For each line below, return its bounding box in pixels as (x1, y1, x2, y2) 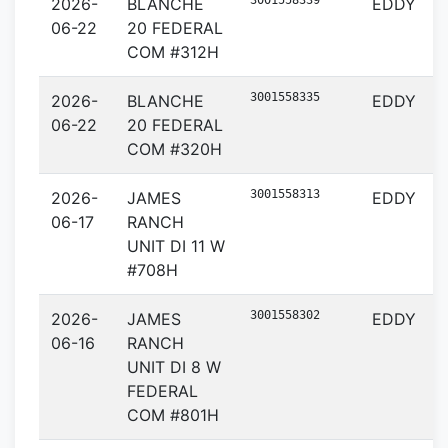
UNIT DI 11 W (127, 236, 225, 256)
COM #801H (127, 405, 219, 425)
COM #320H (127, 139, 222, 159)
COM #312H (127, 42, 219, 62)
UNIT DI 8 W (127, 357, 221, 377)
